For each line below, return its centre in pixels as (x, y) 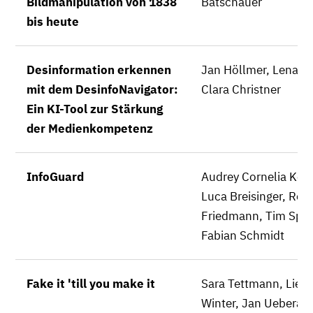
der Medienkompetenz (90, 129)
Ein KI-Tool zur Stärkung (95, 109)
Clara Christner (241, 89)
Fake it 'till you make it (91, 284)
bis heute (53, 22)
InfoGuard (55, 177)
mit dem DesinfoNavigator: (102, 89)
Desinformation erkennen (99, 70)
